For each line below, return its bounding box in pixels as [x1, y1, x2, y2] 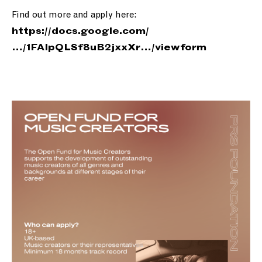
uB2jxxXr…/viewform [90, 44, 206, 53]
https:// [12, 27, 51, 36]
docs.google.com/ [51, 27, 149, 36]
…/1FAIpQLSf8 [12, 44, 90, 53]
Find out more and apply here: [12, 11, 136, 20]
